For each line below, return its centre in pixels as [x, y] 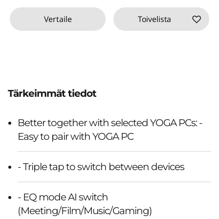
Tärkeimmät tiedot [52, 93]
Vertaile [58, 19]
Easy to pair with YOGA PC [76, 136]
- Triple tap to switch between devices [101, 166]
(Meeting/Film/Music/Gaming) [85, 210]
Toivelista [154, 19]
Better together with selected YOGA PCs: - [110, 122]
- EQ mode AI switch [63, 197]
